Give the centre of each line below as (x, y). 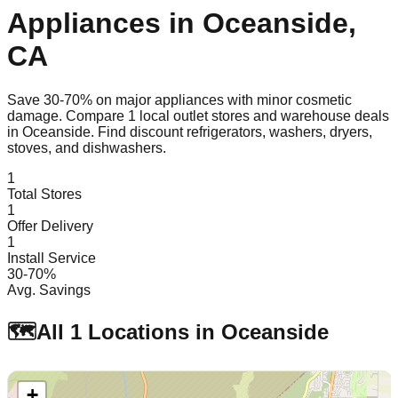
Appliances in (105, 24)
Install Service (52, 258)
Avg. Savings (49, 290)
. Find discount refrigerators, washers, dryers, (231, 131)
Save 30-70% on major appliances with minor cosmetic (179, 99)
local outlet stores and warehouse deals (263, 115)
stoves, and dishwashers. (87, 147)
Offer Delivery (50, 226)
